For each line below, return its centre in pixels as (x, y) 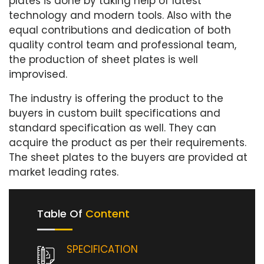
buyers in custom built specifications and (115, 113)
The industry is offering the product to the (116, 98)
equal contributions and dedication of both (120, 30)
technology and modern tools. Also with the (120, 15)
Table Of (61, 214)
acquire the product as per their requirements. (128, 143)
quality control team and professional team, (123, 45)
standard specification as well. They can (113, 128)
